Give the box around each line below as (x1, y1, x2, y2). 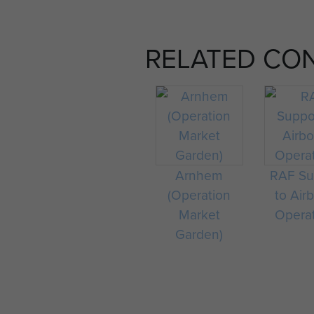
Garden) (175, 224, 224, 243)
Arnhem (175, 165, 224, 184)
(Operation (168, 185, 231, 204)
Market (178, 205, 220, 224)
